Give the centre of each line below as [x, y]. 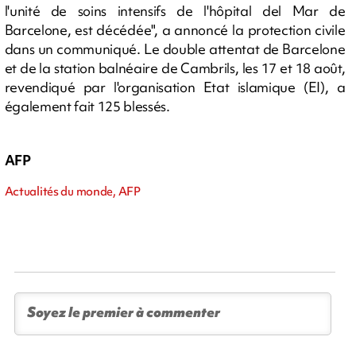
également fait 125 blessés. [87, 106]
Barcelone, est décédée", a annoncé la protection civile [175, 29]
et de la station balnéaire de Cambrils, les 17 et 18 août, [175, 68]
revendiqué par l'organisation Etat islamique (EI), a [175, 87]
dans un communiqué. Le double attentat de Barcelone [175, 48]
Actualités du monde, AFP [72, 191]
